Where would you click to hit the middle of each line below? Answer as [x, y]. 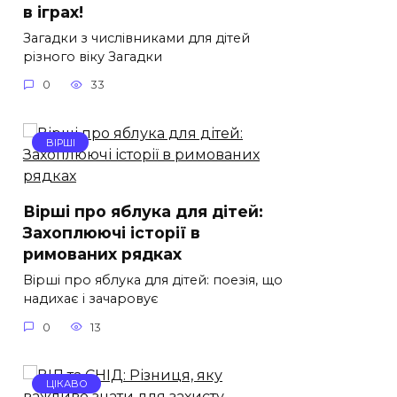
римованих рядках [102, 254]
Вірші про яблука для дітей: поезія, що [153, 280]
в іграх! [53, 12]
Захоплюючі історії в [112, 233]
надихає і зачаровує [91, 299]
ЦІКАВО [66, 384]
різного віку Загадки [93, 56]
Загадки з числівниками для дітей [136, 38]
